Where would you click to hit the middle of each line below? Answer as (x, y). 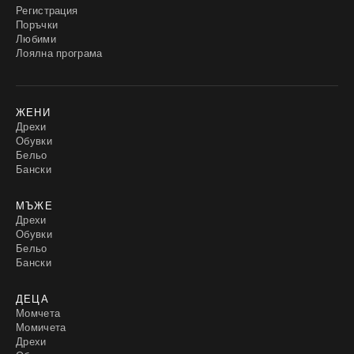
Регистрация (47, 10)
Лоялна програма (59, 53)
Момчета (38, 313)
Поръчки (37, 24)
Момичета (41, 327)
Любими (36, 38)
